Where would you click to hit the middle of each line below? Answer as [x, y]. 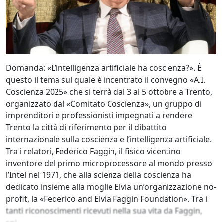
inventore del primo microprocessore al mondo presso [109, 163]
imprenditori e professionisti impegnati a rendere [99, 116]
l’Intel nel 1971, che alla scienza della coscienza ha [99, 175]
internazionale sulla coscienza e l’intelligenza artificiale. [109, 139]
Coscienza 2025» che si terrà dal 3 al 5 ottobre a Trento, [109, 92]
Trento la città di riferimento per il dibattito [86, 128]
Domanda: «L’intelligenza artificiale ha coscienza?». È [104, 68]
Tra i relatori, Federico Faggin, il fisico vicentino [93, 151]
